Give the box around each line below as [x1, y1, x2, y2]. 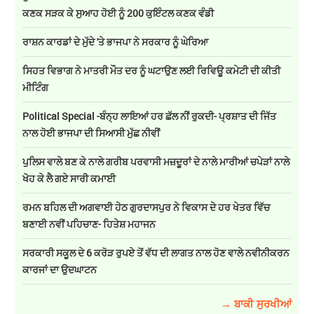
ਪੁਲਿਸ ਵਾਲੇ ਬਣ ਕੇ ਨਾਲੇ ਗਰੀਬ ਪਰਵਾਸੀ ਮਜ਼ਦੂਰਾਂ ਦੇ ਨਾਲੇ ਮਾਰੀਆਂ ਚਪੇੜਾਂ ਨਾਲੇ [22, 155, 290, 169]
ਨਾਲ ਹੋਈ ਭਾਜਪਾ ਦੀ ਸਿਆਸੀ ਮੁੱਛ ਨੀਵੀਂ [22, 126, 161, 140]
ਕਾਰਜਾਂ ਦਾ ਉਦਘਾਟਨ [22, 263, 97, 277]
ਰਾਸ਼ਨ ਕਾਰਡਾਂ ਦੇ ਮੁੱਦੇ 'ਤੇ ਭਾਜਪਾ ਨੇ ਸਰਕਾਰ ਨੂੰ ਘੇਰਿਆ [22, 35, 209, 49]
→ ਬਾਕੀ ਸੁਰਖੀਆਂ [220, 296, 292, 311]
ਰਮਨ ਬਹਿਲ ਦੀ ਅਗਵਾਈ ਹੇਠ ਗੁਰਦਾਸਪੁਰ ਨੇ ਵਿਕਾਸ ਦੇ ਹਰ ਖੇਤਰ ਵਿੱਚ [22, 200, 271, 214]
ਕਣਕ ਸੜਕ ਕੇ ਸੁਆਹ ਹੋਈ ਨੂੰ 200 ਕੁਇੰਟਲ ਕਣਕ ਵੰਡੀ [22, 6, 214, 20]
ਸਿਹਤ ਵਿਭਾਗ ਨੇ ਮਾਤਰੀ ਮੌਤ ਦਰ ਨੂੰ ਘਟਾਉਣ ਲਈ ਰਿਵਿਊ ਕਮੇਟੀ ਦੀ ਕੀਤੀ [22, 64, 281, 78]
